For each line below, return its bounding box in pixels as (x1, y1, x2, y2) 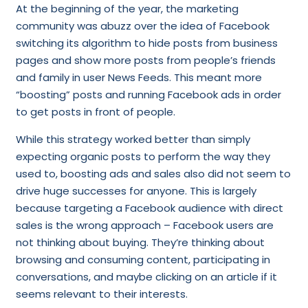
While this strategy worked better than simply (15, 131, 250, 146)
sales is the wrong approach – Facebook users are (15, 217, 274, 232)
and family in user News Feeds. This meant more (15, 69, 262, 85)
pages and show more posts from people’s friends (15, 52, 276, 67)
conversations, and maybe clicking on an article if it (15, 269, 277, 284)
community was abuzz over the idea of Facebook (15, 18, 269, 33)
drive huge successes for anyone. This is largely (15, 183, 256, 198)
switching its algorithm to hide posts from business (15, 35, 278, 50)
